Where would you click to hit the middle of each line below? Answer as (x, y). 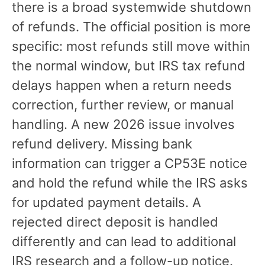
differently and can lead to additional (124, 241)
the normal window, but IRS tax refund (129, 65)
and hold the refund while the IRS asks (130, 182)
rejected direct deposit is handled (115, 222)
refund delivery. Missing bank (102, 143)
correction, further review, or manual (123, 104)
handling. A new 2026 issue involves (123, 124)
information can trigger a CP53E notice (130, 163)
